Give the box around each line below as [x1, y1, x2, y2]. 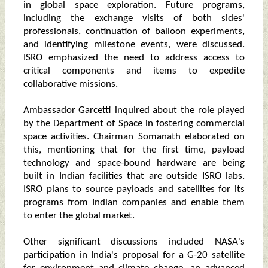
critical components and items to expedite [23, 66, 245, 77]
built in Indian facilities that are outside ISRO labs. [23, 171, 245, 182]
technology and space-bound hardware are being [23, 158, 245, 169]
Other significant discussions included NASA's [23, 237, 245, 248]
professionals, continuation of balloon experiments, [23, 26, 245, 37]
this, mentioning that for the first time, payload [23, 145, 245, 156]
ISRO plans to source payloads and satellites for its [23, 184, 245, 195]
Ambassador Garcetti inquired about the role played [23, 105, 245, 116]
